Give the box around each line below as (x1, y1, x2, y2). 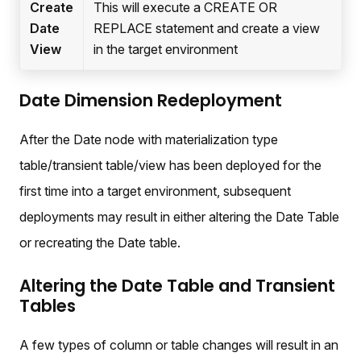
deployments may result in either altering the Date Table (19, 209, 339, 226)
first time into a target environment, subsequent (19, 183, 291, 200)
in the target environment (93, 41, 238, 58)
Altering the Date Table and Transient (19, 274, 335, 298)
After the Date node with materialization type (19, 131, 278, 148)
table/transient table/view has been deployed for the (19, 157, 322, 174)
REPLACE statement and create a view (93, 20, 320, 37)
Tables (19, 294, 76, 318)
